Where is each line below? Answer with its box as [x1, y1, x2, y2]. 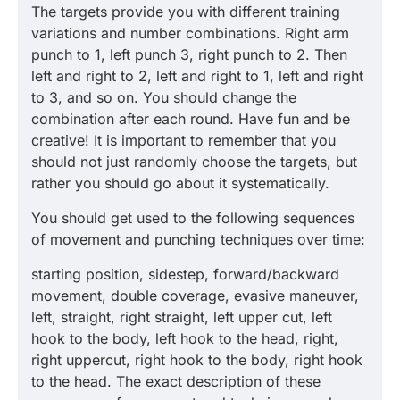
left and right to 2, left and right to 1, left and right [31, 67, 363, 85]
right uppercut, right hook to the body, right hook [31, 351, 362, 369]
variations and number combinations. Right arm [31, 24, 349, 42]
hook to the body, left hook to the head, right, [31, 329, 338, 347]
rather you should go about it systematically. [31, 174, 329, 192]
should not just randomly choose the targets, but [31, 153, 357, 171]
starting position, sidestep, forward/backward [31, 265, 339, 283]
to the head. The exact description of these [31, 372, 321, 390]
